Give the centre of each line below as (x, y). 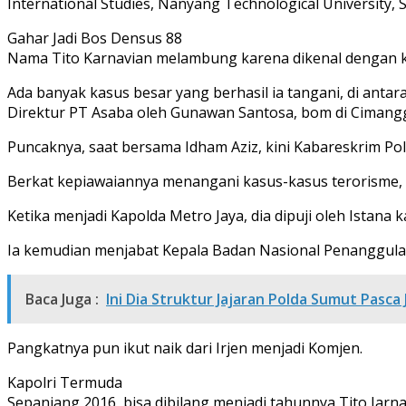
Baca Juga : (62, 299)
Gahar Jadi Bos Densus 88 (95, 38)
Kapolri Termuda (65, 382)
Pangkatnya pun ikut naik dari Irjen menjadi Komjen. (185, 348)
